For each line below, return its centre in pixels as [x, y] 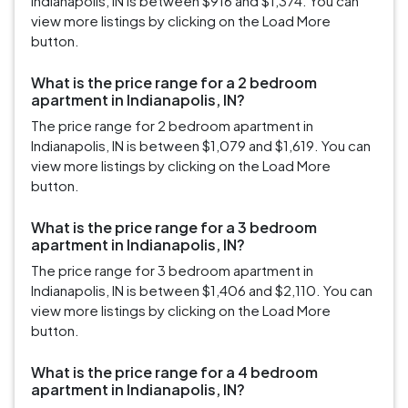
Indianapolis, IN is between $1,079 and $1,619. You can [201, 146]
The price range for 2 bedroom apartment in [172, 126]
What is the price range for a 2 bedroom [174, 83]
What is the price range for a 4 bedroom [174, 372]
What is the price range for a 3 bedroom [174, 228]
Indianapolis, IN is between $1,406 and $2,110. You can [202, 291]
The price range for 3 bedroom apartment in [172, 270]
